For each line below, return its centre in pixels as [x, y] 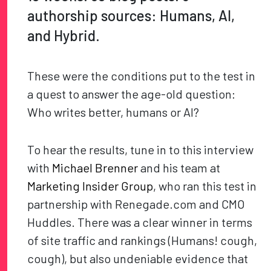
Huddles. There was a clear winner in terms [140, 222]
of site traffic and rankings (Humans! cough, [142, 240]
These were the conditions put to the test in [142, 76]
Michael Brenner [95, 168]
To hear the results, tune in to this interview [141, 150]
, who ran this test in [205, 186]
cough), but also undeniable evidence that [138, 259]
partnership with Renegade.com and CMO [136, 204]
